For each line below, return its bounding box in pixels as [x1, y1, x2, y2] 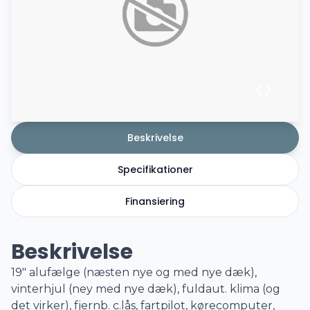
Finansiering [125, 194, 185, 208]
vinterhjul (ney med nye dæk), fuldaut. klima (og [11, 282, 280, 295]
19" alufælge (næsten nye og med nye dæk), [11, 266, 257, 279]
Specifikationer [117, 163, 193, 176]
